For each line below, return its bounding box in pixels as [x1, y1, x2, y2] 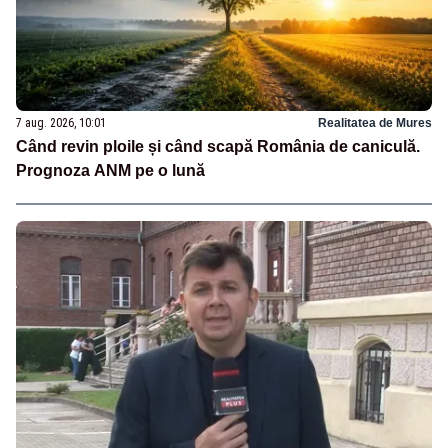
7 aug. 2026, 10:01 [16, 116, 106, 131]
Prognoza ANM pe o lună [16, 162, 205, 180]
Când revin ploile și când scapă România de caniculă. [16, 138, 420, 156]
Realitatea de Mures [318, 116, 432, 131]
